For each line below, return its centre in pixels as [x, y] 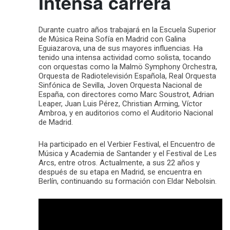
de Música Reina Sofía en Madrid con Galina [112, 39]
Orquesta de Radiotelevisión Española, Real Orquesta [127, 76]
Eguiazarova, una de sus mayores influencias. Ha [121, 48]
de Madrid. [56, 122]
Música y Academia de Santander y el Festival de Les [128, 153]
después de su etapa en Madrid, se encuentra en [120, 172]
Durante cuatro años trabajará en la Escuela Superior [127, 30]
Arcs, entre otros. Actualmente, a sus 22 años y [119, 162]
